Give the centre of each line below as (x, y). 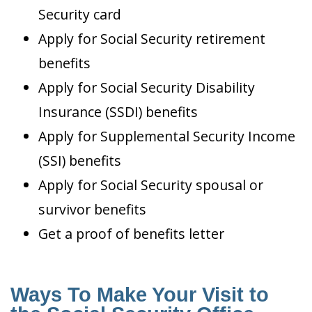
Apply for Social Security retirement (152, 39)
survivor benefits (92, 210)
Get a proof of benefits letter (131, 234)
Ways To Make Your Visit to (140, 295)
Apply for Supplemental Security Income (167, 136)
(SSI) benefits (80, 161)
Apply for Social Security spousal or (151, 185)
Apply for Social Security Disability (147, 88)
